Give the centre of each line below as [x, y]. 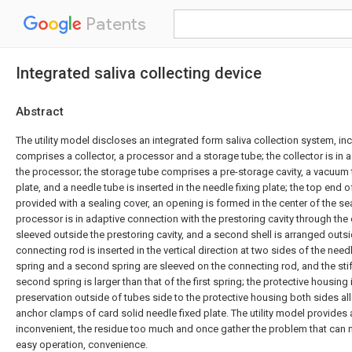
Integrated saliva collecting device [139, 73]
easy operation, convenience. [82, 345]
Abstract [40, 112]
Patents [114, 24]
